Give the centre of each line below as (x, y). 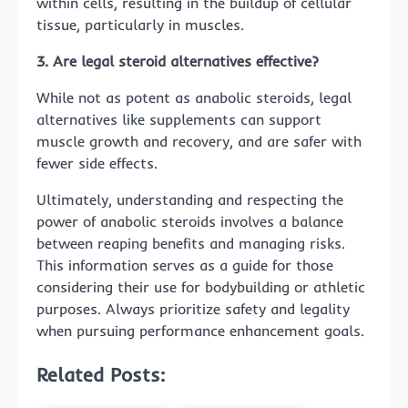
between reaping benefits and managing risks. (191, 244)
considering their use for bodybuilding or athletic (201, 287)
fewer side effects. (97, 163)
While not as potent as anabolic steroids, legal (194, 98)
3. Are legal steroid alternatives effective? (178, 61)
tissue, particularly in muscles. (140, 25)
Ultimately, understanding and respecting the (190, 200)
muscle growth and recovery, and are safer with (199, 142)
